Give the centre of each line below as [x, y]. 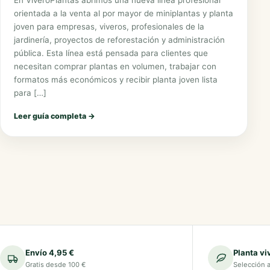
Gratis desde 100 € [55, 265]
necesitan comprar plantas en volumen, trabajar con [115, 66]
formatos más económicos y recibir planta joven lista [116, 79]
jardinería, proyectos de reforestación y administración [119, 39]
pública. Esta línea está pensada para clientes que [111, 53]
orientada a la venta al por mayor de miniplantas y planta [124, 13]
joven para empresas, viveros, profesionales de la [109, 26]
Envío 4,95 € [50, 253]
